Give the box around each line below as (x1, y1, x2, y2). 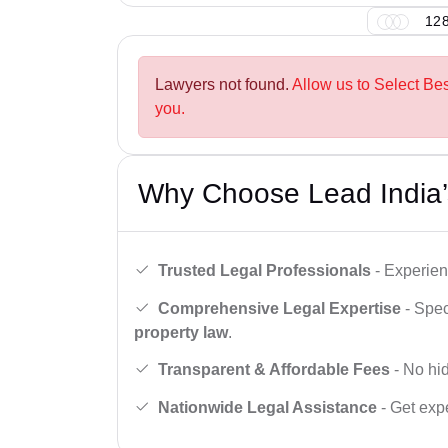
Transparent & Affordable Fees (158, 361, 390, 379)
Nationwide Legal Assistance (158, 398, 377, 416)
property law (134, 323, 228, 341)
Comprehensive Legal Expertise (158, 299, 401, 317)
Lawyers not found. (155, 76, 292, 94)
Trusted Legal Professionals (158, 261, 371, 279)
